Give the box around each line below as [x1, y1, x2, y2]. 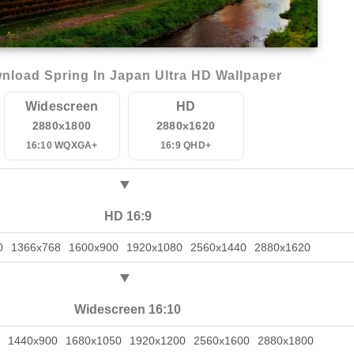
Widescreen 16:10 [74, 303, 181, 316]
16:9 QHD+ [160, 140, 212, 151]
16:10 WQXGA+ [25, 140, 98, 151]
